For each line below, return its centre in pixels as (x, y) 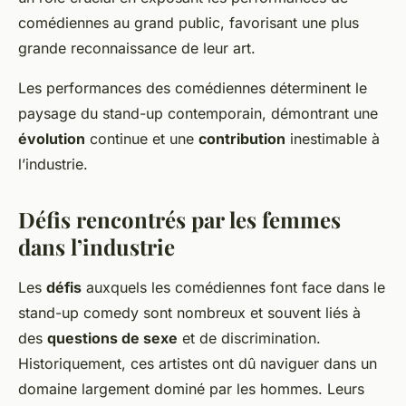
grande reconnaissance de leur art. (137, 48)
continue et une (142, 139)
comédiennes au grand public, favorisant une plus (188, 23)
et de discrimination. (249, 338)
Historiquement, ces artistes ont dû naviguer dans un (198, 364)
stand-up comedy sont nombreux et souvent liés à (189, 313)
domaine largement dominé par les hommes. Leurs (191, 389)
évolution (52, 139)
